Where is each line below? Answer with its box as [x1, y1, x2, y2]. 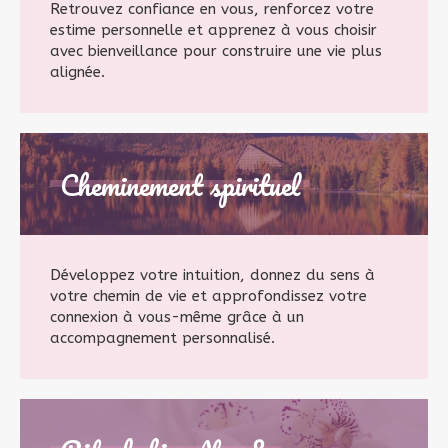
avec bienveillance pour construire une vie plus [50, 42, 382, 60]
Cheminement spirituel [60, 162, 300, 208]
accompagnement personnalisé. [50, 329, 275, 347]
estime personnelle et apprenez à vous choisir [50, 21, 377, 39]
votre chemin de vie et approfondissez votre [50, 287, 367, 305]
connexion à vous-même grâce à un [50, 308, 304, 326]
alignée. [50, 63, 105, 81]
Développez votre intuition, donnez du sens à [50, 266, 375, 284]
